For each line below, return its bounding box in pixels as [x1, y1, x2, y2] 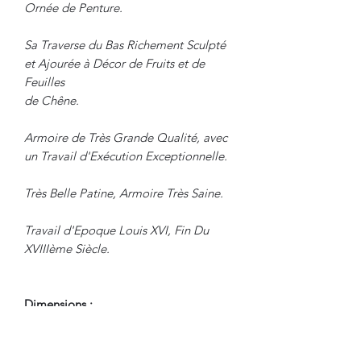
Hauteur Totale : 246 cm [24, 333, 151, 349]
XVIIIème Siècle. [24, 240, 110, 256]
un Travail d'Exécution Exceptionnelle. [24, 147, 227, 164]
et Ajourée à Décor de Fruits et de [24, 55, 205, 71]
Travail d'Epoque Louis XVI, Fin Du [24, 222, 209, 238]
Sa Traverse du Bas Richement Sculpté [24, 36, 226, 52]
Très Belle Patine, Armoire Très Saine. [24, 185, 223, 201]
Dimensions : [24, 296, 96, 312]
